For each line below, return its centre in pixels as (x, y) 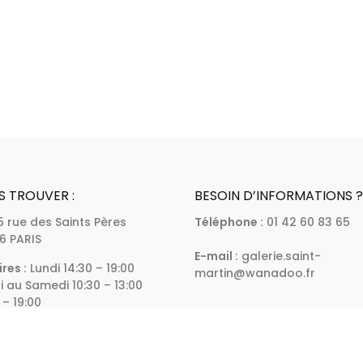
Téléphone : (229, 222)
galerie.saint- (280, 256)
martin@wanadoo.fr (255, 273)
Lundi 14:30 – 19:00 (81, 268)
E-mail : (217, 256)
